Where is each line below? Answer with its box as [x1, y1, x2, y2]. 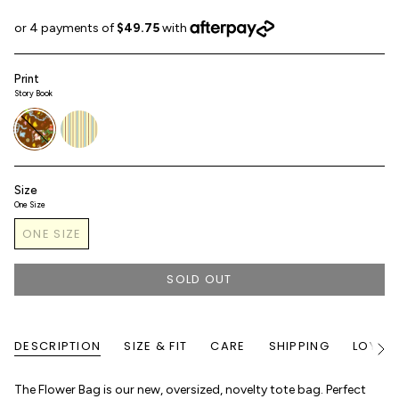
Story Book [14, 89, 53, 98]
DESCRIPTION [14, 337, 102, 354]
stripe [60, 125, 93, 140]
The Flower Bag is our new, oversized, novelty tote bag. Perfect [14, 381, 366, 397]
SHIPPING [268, 337, 330, 354]
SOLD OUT [167, 271, 232, 289]
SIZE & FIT [124, 337, 188, 354]
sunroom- [60, 110, 118, 125]
